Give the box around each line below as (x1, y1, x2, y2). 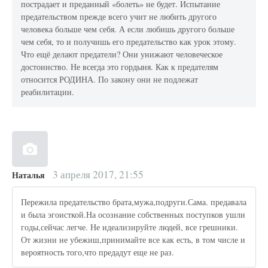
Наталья (12, 169, 45, 182)
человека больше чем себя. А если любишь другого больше (21, 23, 235, 35)
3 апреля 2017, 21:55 (50, 167, 144, 182)
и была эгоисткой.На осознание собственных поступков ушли (21, 208, 246, 220)
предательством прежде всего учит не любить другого (21, 10, 217, 22)
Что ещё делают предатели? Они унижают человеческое (21, 48, 223, 60)
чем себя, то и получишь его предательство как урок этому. (21, 35, 237, 47)
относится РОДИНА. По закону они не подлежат (21, 73, 199, 85)
